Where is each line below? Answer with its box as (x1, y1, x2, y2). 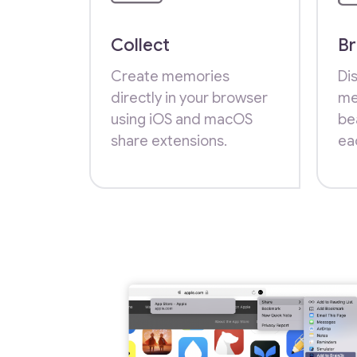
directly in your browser (111, 88, 268, 107)
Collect (111, 33, 170, 56)
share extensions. (111, 131, 227, 150)
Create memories (111, 66, 229, 85)
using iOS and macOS (111, 109, 253, 128)
